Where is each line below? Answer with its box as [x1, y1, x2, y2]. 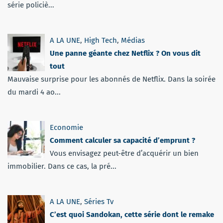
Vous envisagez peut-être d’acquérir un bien [50, 148, 199, 158]
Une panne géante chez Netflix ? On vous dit [50, 48, 201, 58]
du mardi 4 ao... [7, 87, 61, 97]
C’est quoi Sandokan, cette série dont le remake [50, 210, 214, 219]
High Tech [84, 35, 117, 45]
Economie [50, 122, 83, 132]
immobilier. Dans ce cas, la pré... [7, 161, 116, 171]
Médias [121, 35, 145, 45]
